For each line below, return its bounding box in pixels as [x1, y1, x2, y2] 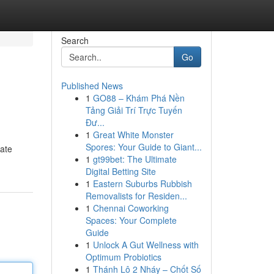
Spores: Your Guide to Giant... [85, 141, 202, 153]
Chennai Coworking [92, 202, 169, 214]
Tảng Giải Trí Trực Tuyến [85, 104, 182, 116]
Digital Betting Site [85, 165, 156, 177]
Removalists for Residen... [85, 190, 187, 202]
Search [61, 34, 89, 46]
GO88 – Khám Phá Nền [92, 92, 185, 104]
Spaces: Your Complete [85, 214, 177, 226]
